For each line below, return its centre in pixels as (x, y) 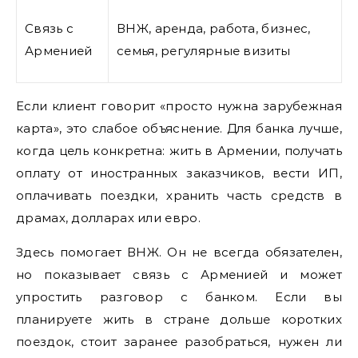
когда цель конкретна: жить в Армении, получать (179, 150)
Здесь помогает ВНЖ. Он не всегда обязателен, (179, 252)
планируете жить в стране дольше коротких (179, 319)
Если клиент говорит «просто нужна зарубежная (179, 105)
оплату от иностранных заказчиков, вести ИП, (179, 173)
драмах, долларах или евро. (108, 217)
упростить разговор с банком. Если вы (179, 296)
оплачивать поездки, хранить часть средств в (179, 195)
